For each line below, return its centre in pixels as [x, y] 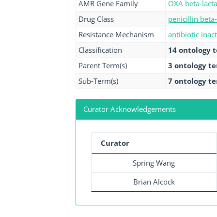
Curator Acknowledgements [129, 109]
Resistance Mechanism [116, 34]
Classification [100, 50]
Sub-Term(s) [98, 81]
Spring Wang [154, 163]
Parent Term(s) [102, 65]
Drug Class [96, 19]
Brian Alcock [154, 182]
